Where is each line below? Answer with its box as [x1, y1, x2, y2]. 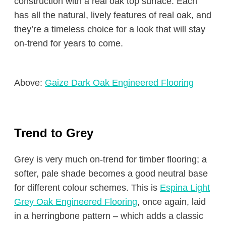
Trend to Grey [14, 126, 93, 140]
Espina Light [160, 183, 210, 193]
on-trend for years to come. [14, 38, 123, 48]
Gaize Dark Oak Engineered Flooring [45, 78, 194, 88]
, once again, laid [137, 197, 206, 207]
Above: [14, 78, 45, 88]
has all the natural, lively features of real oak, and [14, 10, 211, 20]
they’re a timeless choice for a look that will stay [14, 24, 205, 34]
